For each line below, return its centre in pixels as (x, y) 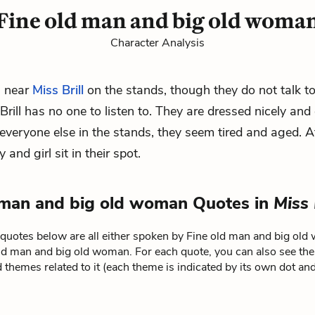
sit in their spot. (96, 153)
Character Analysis (157, 43)
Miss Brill (58, 90)
